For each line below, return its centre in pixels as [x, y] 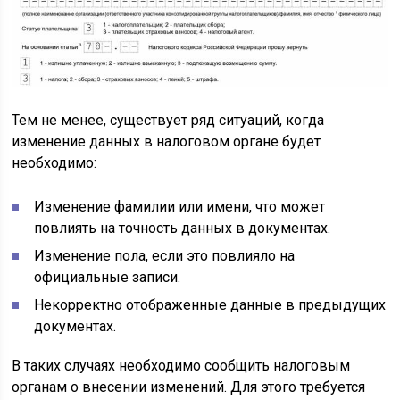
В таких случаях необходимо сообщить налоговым [181, 365]
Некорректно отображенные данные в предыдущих [210, 304]
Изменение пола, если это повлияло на [165, 255]
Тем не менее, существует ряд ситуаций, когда [168, 120]
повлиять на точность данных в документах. [183, 228]
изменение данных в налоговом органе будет [167, 141]
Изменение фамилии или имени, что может [180, 206]
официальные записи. [108, 277]
